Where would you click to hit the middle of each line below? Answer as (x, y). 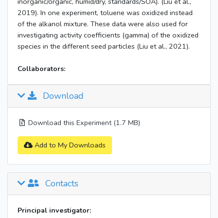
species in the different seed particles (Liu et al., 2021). (104, 46)
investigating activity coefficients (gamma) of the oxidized (108, 35)
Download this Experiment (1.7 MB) (83, 123)
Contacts (61, 184)
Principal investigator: (54, 210)
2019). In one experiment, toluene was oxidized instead (105, 13)
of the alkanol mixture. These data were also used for (103, 24)
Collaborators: (42, 69)
